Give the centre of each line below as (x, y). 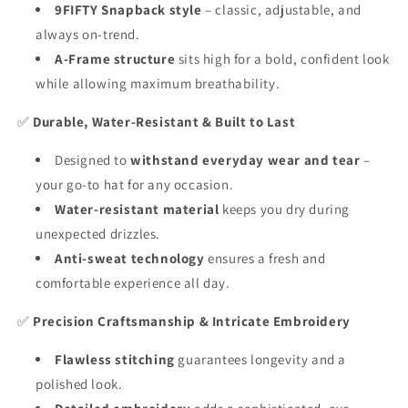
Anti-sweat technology (130, 258)
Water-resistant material (137, 209)
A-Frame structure (115, 58)
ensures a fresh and (265, 258)
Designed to (91, 159)
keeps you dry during (285, 209)
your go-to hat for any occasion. (135, 184)
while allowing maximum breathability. (158, 83)
